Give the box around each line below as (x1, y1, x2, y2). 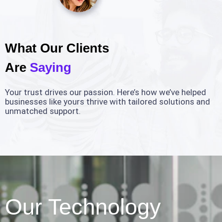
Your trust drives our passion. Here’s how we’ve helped (5, 87, 206, 97)
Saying (30, 59, 71, 75)
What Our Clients (5, 40, 109, 55)
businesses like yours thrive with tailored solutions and (5, 96, 210, 107)
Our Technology (5, 194, 161, 220)
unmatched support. (5, 106, 81, 116)
